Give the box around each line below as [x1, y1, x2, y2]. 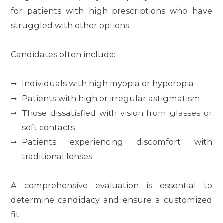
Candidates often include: [11, 49, 116, 59]
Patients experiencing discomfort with [22, 136, 212, 147]
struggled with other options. [11, 20, 131, 30]
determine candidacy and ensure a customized [11, 194, 212, 205]
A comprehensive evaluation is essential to [11, 180, 212, 190]
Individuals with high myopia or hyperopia [22, 78, 194, 88]
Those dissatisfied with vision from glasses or [22, 108, 212, 118]
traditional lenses [22, 151, 93, 161]
